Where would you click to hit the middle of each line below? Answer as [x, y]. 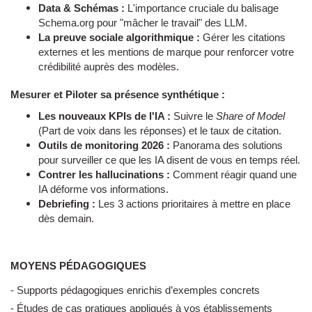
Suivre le [193, 117]
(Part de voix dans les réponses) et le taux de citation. [160, 131]
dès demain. [66, 219]
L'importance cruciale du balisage [202, 8]
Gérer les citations [243, 37]
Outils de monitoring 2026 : [104, 146]
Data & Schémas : [81, 8]
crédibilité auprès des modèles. [109, 67]
